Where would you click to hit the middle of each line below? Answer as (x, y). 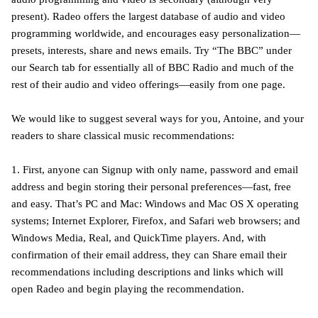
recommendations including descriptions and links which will (147, 272)
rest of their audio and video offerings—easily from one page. (148, 84)
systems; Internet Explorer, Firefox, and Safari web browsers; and (156, 220)
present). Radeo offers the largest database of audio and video (148, 16)
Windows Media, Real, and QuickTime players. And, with (139, 237)
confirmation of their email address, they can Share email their (149, 254)
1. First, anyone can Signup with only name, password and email (155, 169)
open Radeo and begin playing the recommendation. (128, 289)
